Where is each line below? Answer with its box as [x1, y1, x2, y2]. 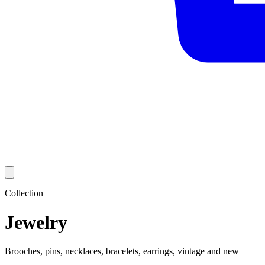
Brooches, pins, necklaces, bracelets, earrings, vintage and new [5, 246, 239, 257]
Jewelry [5, 211, 67, 233]
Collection [5, 188, 43, 199]
